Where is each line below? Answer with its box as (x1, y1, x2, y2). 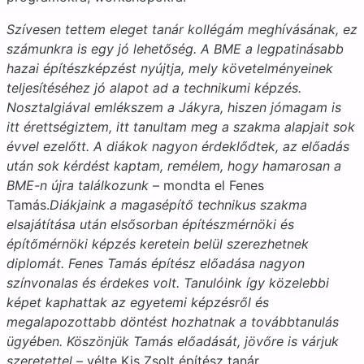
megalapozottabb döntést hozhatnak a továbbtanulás (6, 314, 339, 330)
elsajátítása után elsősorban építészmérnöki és (6, 216, 294, 232)
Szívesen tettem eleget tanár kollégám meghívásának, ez (6, 21, 357, 37)
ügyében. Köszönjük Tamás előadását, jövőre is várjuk (6, 333, 339, 349)
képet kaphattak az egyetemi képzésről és (6, 294, 269, 310)
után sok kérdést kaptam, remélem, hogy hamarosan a (6, 158, 341, 174)
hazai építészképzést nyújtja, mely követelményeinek (6, 60, 333, 76)
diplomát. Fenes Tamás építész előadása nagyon (6, 255, 305, 271)
